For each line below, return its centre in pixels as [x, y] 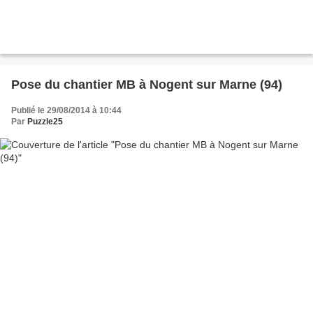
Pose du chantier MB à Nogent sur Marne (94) [147, 84]
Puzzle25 [45, 121]
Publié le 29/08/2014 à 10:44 [66, 110]
